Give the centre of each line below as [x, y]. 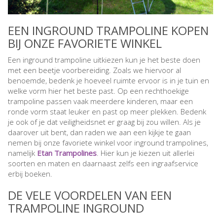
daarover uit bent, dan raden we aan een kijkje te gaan [99, 132]
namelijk [22, 153]
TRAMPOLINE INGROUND [76, 208]
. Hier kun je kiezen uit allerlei [146, 153]
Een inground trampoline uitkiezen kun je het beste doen [104, 59]
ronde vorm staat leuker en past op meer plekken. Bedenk [107, 111]
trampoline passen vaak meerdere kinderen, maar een [100, 101]
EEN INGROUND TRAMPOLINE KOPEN [108, 30]
